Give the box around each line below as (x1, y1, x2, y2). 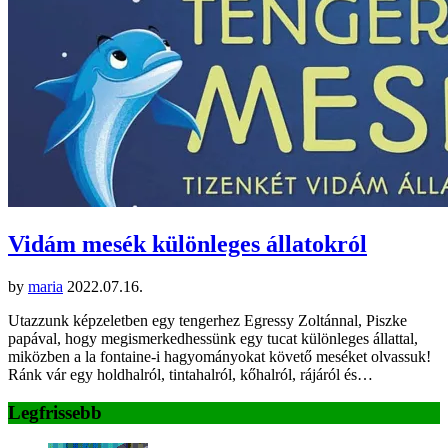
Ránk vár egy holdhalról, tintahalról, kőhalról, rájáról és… (8, 365, 373, 383)
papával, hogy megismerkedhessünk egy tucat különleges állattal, (8, 329, 418, 347)
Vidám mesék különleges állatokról (8, 230, 367, 257)
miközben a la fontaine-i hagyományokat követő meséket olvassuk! (8, 347, 431, 365)
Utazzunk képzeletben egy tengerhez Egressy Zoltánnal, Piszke (8, 311, 407, 329)
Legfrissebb (8, 402, 102, 424)
